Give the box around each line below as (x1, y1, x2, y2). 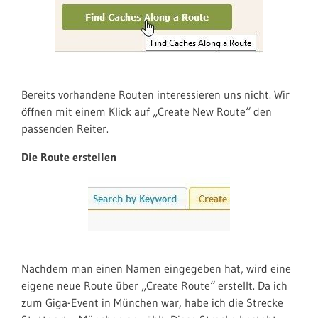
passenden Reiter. (21, 121, 109, 136)
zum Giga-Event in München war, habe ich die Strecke (21, 295, 283, 309)
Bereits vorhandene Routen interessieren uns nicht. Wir (21, 87, 290, 102)
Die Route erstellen (21, 150, 116, 164)
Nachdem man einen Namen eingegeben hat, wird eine (21, 261, 291, 275)
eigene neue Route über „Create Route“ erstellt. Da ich (21, 278, 287, 292)
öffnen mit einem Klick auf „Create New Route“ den (21, 104, 272, 119)
